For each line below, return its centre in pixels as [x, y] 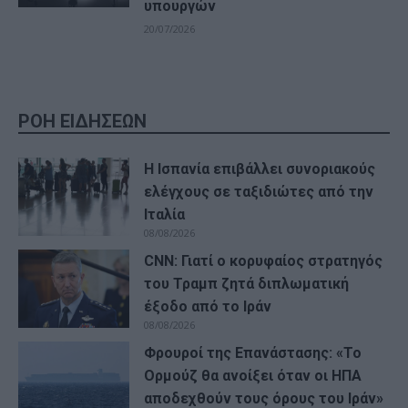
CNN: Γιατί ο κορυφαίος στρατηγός [264, 260]
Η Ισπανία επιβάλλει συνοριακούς [260, 168]
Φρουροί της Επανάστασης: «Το [253, 352]
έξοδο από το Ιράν [208, 306]
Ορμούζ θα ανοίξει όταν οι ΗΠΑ [253, 375]
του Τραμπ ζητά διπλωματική [247, 283]
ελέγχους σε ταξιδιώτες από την [259, 191]
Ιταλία [165, 214]
